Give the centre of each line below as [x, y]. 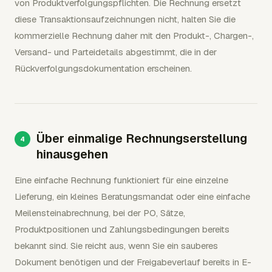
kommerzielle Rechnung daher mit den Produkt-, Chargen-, [134, 36]
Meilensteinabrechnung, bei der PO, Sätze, [100, 213]
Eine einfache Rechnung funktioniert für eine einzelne [121, 180]
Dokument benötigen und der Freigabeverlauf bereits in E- [133, 262]
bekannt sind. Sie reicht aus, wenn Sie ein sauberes [116, 246]
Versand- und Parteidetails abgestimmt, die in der [116, 52]
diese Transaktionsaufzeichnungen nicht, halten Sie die [125, 19]
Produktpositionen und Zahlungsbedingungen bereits [122, 229]
